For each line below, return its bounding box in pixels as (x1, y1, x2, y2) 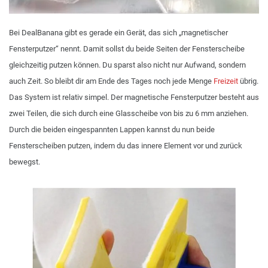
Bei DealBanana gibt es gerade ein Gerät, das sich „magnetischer (9, 28, 228, 37)
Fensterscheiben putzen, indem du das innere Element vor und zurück (9, 141, 242, 150)
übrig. (238, 77, 258, 86)
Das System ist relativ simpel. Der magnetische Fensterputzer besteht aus (9, 93, 259, 102)
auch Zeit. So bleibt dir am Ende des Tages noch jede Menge (9, 77, 214, 86)
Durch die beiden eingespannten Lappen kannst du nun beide (9, 125, 215, 134)
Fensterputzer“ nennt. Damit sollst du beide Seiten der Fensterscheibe (9, 44, 245, 53)
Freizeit (214, 77, 238, 86)
